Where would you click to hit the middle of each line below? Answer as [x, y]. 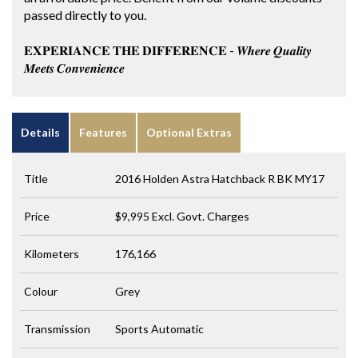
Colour [41, 291]
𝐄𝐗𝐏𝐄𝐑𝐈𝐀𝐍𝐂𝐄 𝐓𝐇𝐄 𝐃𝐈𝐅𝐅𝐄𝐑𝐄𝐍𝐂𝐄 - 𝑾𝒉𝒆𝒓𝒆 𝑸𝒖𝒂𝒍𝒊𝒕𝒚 [168, 50]
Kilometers [52, 253]
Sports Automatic [159, 328]
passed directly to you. [85, 14]
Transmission [57, 328]
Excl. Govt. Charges [201, 216]
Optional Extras [189, 132]
